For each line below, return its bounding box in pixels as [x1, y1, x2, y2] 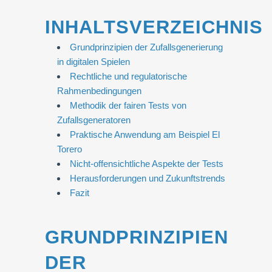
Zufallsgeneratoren [57, 115, 131, 125]
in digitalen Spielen [57, 56, 130, 67]
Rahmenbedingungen [57, 86, 141, 96]
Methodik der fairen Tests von [70, 100, 187, 110]
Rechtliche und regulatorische [70, 71, 188, 81]
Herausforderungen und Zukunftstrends [70, 173, 226, 183]
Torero [57, 144, 82, 154]
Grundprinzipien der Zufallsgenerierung [70, 42, 223, 52]
